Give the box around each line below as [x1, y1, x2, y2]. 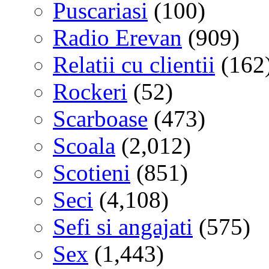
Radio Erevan [53, 24, 182, 50]
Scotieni [53, 159, 130, 186]
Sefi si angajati [53, 213, 193, 240]
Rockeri [53, 78, 127, 104]
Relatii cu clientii [53, 51, 215, 77]
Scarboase [53, 105, 148, 131]
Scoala [53, 132, 115, 159]
